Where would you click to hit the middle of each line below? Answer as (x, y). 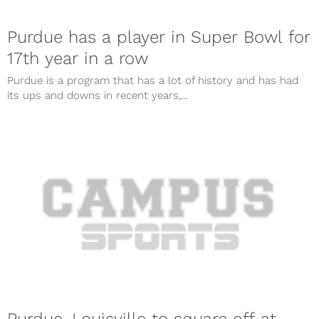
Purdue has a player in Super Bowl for (159, 37)
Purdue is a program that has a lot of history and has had (153, 81)
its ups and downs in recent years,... (97, 96)
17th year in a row (78, 59)
